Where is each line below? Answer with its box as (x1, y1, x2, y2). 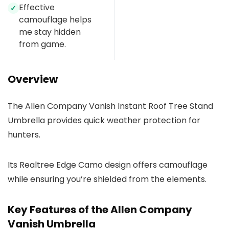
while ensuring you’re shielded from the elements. (8, 173, 207, 186)
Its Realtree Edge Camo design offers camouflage (8, 159, 208, 171)
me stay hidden (19, 26, 81, 38)
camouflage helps (19, 14, 91, 26)
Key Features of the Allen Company (8, 202, 192, 217)
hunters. (8, 129, 40, 141)
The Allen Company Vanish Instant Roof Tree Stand (8, 100, 213, 112)
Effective (19, 2, 55, 14)
